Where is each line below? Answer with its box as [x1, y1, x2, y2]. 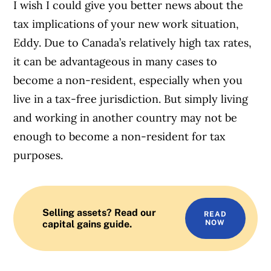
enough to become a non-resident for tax [13, 129, 226, 143]
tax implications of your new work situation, [13, 16, 240, 31]
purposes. [13, 148, 64, 162]
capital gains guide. [42, 218, 132, 230]
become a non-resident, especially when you [13, 73, 243, 87]
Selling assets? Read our [42, 206, 157, 218]
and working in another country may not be [13, 110, 238, 125]
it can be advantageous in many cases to [13, 54, 218, 68]
